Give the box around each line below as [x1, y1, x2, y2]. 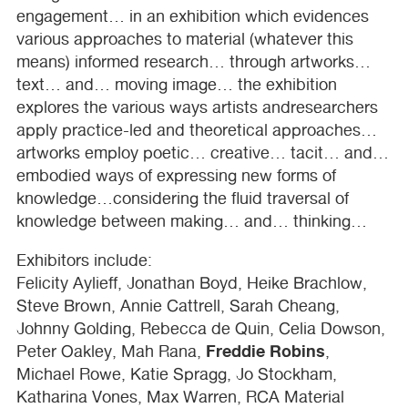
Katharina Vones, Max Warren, [16, 386, 246, 406]
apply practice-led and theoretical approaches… [16, 119, 377, 139]
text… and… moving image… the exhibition [16, 74, 337, 94]
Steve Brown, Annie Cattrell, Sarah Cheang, [16, 295, 340, 315]
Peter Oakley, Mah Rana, [16, 341, 206, 361]
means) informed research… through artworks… [16, 51, 371, 71]
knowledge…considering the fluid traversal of [16, 188, 349, 208]
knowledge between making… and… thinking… [16, 210, 367, 230]
